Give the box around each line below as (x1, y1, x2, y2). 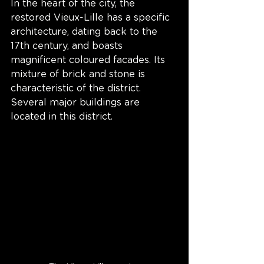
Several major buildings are (11, 98, 143, 108)
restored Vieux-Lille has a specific (11, 13, 173, 23)
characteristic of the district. (11, 84, 144, 94)
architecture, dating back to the (11, 27, 160, 37)
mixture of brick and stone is (11, 70, 148, 80)
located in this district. (11, 112, 113, 122)
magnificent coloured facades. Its (11, 55, 168, 65)
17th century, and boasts (11, 41, 126, 51)
